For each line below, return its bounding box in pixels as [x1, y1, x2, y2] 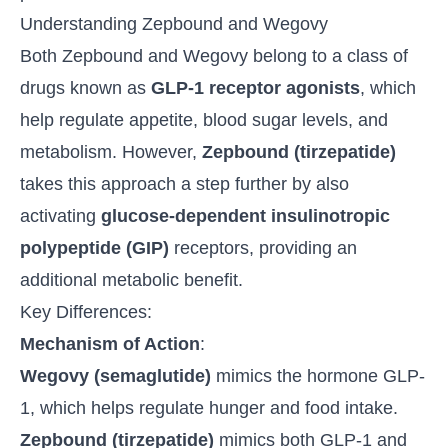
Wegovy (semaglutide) [20, 366, 211, 387]
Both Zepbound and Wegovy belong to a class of [20, 46, 408, 67]
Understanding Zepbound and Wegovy [20, 14, 328, 35]
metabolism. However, [20, 142, 202, 163]
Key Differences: [20, 302, 152, 323]
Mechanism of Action [20, 334, 200, 355]
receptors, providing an [169, 238, 357, 259]
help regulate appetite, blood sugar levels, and [20, 110, 388, 131]
